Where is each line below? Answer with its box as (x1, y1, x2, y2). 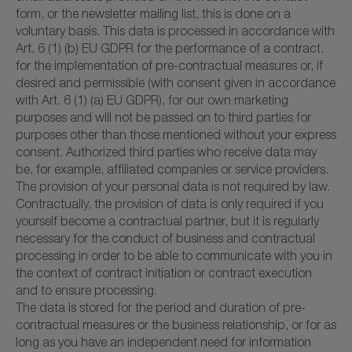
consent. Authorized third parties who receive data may (16, 144, 317, 159)
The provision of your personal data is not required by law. (16, 178, 330, 193)
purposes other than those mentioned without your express (16, 126, 336, 141)
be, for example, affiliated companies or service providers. (16, 161, 328, 176)
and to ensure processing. (16, 282, 157, 297)
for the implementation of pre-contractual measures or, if (16, 57, 323, 72)
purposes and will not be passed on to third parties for (16, 109, 311, 124)
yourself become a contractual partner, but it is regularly (16, 213, 319, 228)
